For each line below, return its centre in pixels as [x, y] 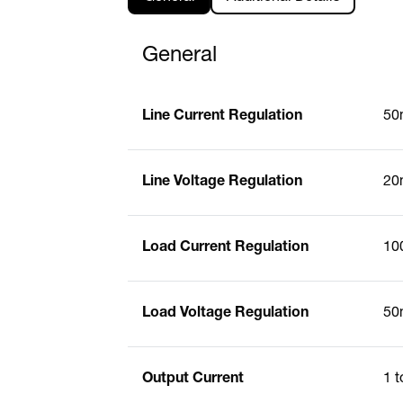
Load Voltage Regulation [225, 313]
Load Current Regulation [225, 248]
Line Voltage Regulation [222, 182]
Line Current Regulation [222, 116]
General [179, 56]
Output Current [193, 379]
